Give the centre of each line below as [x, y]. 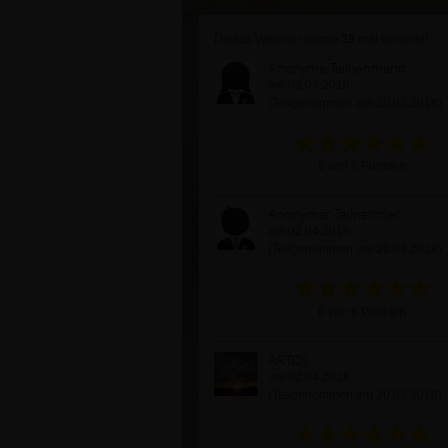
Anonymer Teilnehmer [334, 213]
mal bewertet [391, 39]
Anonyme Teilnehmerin [337, 67]
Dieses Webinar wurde [277, 39]
